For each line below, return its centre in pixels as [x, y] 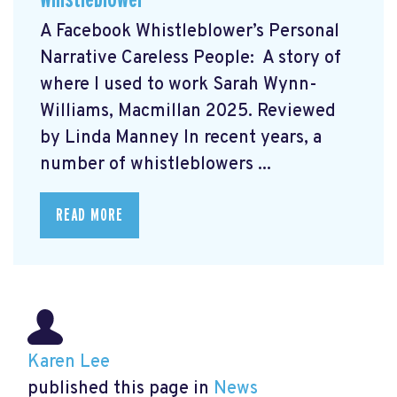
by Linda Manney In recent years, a [181, 139]
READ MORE [90, 216]
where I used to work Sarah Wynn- [179, 86]
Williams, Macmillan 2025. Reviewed [188, 112]
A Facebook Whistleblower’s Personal [190, 32]
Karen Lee [69, 363]
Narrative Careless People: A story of [191, 59]
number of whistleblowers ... [156, 165]
